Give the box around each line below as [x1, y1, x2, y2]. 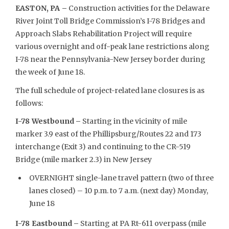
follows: [15, 98, 43, 108]
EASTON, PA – [15, 4, 67, 13]
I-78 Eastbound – [15, 218, 79, 228]
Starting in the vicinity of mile [82, 117, 188, 126]
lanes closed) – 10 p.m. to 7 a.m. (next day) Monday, [29, 186, 208, 195]
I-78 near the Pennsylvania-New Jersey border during [15, 55, 205, 64]
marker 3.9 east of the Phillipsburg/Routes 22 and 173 [15, 129, 201, 139]
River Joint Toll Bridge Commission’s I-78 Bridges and [15, 16, 205, 26]
